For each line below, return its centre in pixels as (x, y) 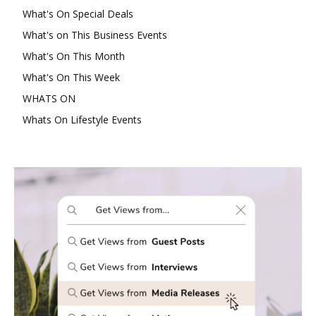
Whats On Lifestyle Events (82, 119)
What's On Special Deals (78, 13)
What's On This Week (71, 77)
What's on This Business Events (95, 35)
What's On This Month (74, 56)
